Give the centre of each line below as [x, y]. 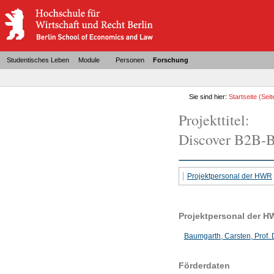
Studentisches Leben [38, 60]
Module [89, 60]
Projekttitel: [214, 120]
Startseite [243, 96]
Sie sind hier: [209, 96]
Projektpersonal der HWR [229, 176]
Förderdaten [204, 265]
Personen [130, 60]
